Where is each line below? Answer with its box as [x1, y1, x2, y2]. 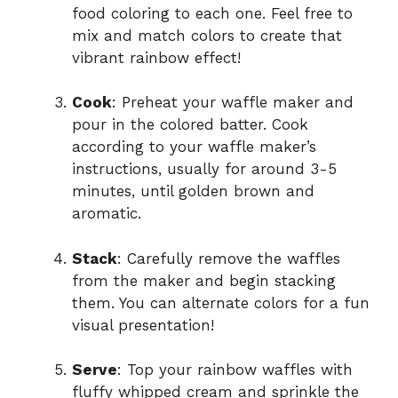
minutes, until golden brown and [72, 182, 314, 201]
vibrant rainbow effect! [72, 48, 241, 67]
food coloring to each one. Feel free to [72, 4, 353, 22]
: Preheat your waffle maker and [112, 93, 354, 112]
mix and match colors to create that [72, 26, 342, 44]
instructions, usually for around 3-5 [72, 160, 337, 179]
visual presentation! [72, 315, 214, 334]
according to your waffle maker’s [72, 138, 316, 156]
